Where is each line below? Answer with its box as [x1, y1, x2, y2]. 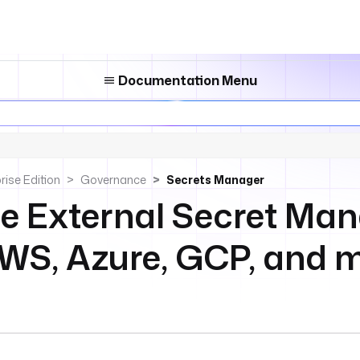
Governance [80, 172, 146, 187]
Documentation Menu [116, 72, 257, 89]
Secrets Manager [166, 172, 264, 187]
